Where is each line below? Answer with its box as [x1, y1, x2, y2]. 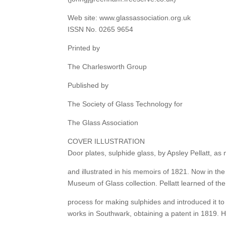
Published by [68, 81, 109, 90]
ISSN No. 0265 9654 [68, 25, 134, 34]
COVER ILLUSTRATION [68, 137, 145, 146]
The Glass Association [68, 119, 139, 127]
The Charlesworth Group [68, 63, 147, 71]
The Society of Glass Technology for [68, 100, 183, 108]
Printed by [68, 44, 100, 52]
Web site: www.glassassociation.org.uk [68, 14, 191, 22]
